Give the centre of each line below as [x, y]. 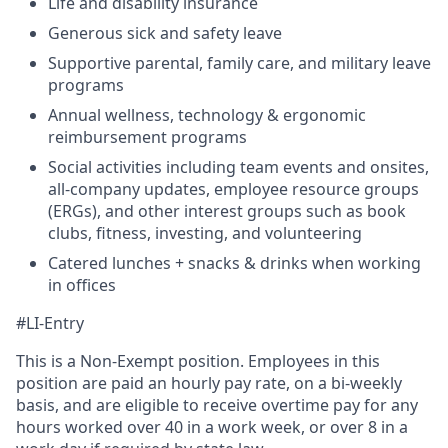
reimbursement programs [147, 137]
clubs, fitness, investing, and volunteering [205, 233]
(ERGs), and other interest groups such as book [227, 211]
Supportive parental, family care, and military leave [239, 63]
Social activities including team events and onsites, [238, 167]
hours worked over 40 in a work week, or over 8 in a [212, 427]
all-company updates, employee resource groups [233, 189]
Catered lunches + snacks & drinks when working [234, 263]
